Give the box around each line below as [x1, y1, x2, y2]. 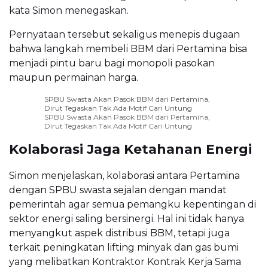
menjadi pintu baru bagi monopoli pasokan [9, 57, 215, 69]
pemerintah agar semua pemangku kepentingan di [9, 198, 256, 210]
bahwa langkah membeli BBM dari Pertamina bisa [9, 42, 247, 54]
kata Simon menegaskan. [9, 4, 129, 16]
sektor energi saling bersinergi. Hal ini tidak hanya [9, 212, 244, 224]
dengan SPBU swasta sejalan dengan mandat [9, 184, 227, 196]
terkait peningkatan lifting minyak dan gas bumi [9, 241, 239, 253]
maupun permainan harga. [9, 71, 138, 83]
